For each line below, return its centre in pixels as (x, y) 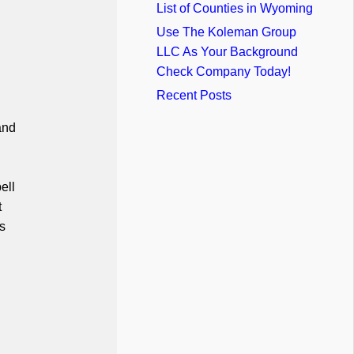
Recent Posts (194, 95)
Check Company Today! (224, 71)
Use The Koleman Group (226, 32)
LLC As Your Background (227, 51)
